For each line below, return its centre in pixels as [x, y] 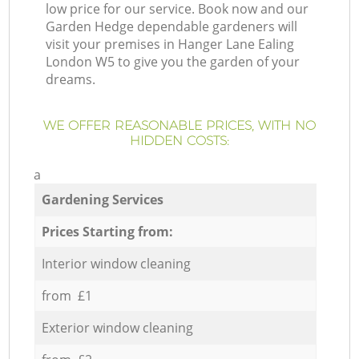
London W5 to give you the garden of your [173, 62]
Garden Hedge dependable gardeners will [172, 27]
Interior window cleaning [116, 263]
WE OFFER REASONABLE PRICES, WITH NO [179, 126]
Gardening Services [102, 199]
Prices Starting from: [107, 231]
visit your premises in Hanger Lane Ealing [170, 44]
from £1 [67, 295]
